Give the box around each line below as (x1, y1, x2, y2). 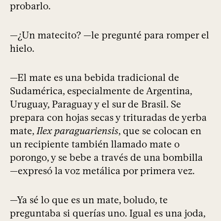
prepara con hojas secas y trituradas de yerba (10, 111, 207, 124)
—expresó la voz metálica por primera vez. (10, 165, 195, 177)
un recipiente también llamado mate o (10, 138, 180, 150)
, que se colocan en (118, 125, 201, 137)
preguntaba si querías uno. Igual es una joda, (10, 207, 205, 220)
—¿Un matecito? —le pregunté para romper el (10, 29, 209, 41)
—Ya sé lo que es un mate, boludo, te (10, 194, 168, 206)
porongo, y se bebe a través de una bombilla (10, 151, 203, 164)
